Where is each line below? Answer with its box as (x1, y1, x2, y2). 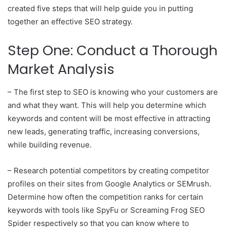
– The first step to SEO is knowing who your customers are (8, 87, 218, 97)
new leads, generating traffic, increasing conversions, (8, 126, 200, 136)
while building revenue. (8, 139, 92, 149)
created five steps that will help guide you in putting (8, 4, 193, 14)
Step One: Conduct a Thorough (8, 41, 217, 60)
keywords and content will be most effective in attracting (8, 113, 210, 123)
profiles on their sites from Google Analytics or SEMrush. (8, 178, 211, 188)
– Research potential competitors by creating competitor (8, 165, 209, 175)
